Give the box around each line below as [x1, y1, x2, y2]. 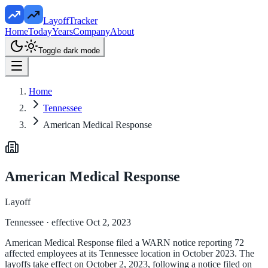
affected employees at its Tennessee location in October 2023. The [5, 248, 254, 258]
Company [73, 26, 110, 36]
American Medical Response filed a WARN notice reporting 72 [5, 237, 244, 248]
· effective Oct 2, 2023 [44, 217, 131, 227]
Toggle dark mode [38, 46, 100, 55]
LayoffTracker [43, 16, 98, 26]
